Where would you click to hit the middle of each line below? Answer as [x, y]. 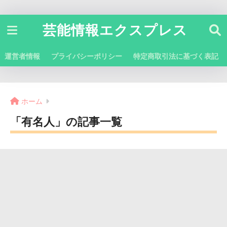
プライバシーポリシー [87, 56]
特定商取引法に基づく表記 [176, 56]
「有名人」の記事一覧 [66, 122]
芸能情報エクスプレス [115, 30]
